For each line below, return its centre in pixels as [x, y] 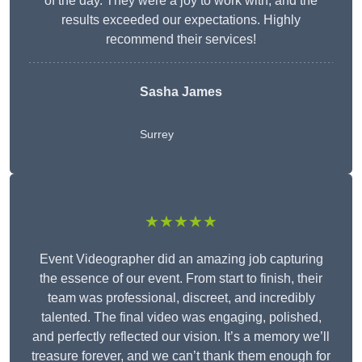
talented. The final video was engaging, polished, [181, 317]
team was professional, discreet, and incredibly [181, 298]
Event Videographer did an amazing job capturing [181, 259]
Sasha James [181, 92]
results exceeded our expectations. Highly [181, 20]
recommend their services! [181, 39]
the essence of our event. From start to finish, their [181, 278]
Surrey [157, 134]
